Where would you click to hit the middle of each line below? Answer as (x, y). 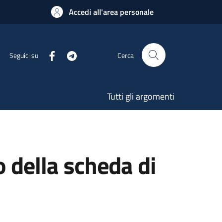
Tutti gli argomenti (141, 96)
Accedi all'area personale (111, 12)
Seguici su (24, 55)
